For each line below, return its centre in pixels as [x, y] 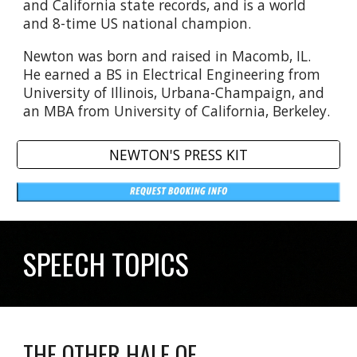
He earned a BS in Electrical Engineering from [172, 74]
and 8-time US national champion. [141, 23]
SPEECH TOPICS [106, 263]
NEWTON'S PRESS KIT [178, 154]
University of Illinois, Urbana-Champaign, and [174, 92]
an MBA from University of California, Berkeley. [177, 110]
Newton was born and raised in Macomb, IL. [169, 55]
